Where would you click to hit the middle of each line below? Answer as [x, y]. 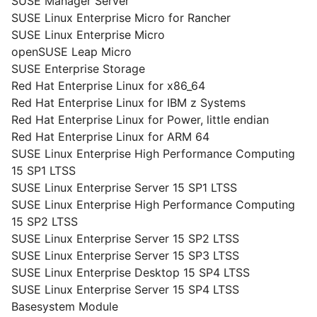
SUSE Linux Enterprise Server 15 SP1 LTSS [124, 188]
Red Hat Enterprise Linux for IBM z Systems [128, 103]
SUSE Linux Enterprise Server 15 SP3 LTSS [125, 255]
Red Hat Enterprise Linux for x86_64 [108, 86]
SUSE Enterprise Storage [78, 69]
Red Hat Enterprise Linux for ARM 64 [110, 137]
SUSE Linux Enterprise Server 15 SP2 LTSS [125, 238]
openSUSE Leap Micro [71, 52]
